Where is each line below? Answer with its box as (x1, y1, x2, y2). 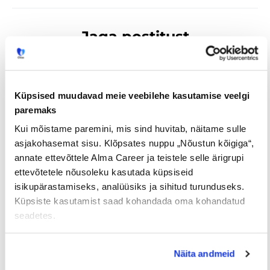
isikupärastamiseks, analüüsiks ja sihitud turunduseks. (14, 181, 244, 192)
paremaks (14, 104, 56, 115)
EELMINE (24, 121, 70, 133)
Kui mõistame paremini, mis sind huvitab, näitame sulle (14, 124, 246, 134)
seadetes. (14, 210, 55, 221)
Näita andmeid (174, 248, 235, 259)
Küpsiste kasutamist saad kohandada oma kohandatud (14, 196, 245, 207)
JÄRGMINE (192, 121, 246, 133)
